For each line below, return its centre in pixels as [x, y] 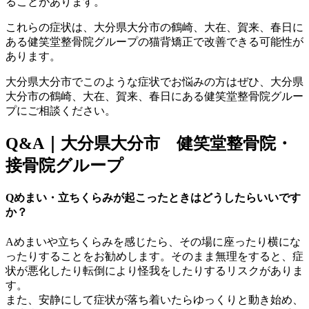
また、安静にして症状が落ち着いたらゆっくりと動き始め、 [154, 299]
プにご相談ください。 [61, 111]
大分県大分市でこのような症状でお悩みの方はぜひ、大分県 [154, 82]
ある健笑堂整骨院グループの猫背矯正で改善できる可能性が [154, 42]
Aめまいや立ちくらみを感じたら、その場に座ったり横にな [153, 241]
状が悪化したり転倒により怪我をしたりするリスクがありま [154, 270]
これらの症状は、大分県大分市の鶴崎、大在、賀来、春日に [154, 28]
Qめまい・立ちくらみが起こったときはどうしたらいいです [153, 198]
